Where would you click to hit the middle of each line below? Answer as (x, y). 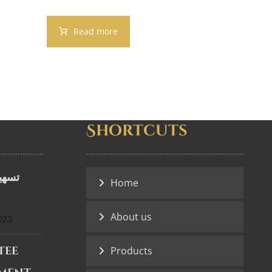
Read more (96, 32)
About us (131, 217)
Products (131, 251)
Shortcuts (136, 131)
